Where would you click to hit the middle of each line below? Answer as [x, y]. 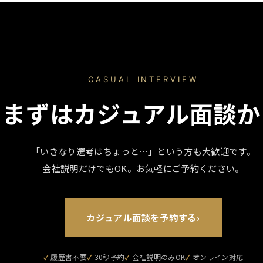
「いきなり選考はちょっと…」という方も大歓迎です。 [143, 151]
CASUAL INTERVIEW [143, 79]
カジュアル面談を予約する [142, 217]
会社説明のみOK [159, 257]
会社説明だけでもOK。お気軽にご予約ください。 [143, 168]
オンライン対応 [218, 257]
